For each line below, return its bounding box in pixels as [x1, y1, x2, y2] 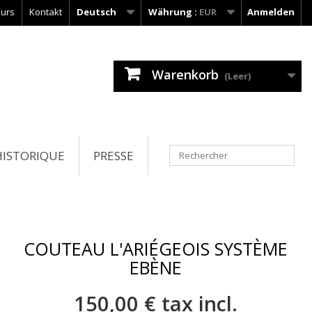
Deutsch [77, 6, 116, 18]
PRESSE [93, 147, 134, 164]
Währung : [148, 6, 197, 18]
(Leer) [224, 70, 251, 82]
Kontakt [29, 6, 62, 18]
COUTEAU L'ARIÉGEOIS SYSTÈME [24, 237, 288, 261]
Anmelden [247, 6, 295, 18]
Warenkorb [151, 66, 219, 83]
